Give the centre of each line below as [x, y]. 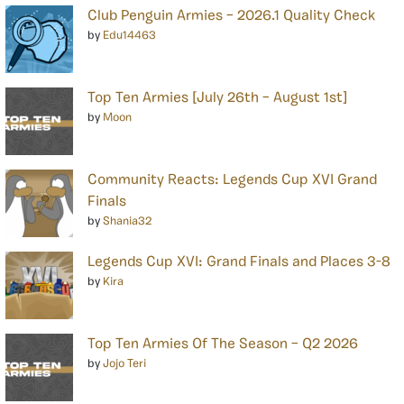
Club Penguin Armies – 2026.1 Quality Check [231, 16]
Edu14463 [129, 35]
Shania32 [127, 221]
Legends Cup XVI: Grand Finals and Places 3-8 [239, 262]
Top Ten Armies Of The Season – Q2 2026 [223, 344]
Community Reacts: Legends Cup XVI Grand [232, 180]
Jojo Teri [124, 363]
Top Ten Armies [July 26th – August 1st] [217, 98]
